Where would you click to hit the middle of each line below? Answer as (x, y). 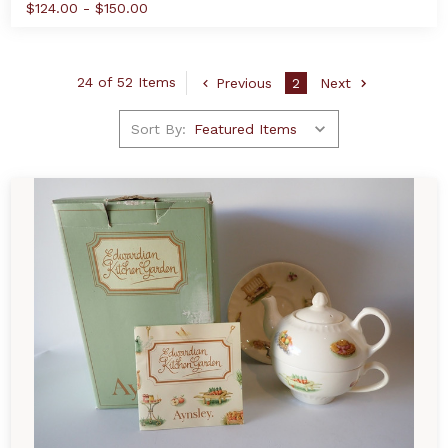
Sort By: (158, 128)
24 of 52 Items (126, 82)
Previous (243, 82)
